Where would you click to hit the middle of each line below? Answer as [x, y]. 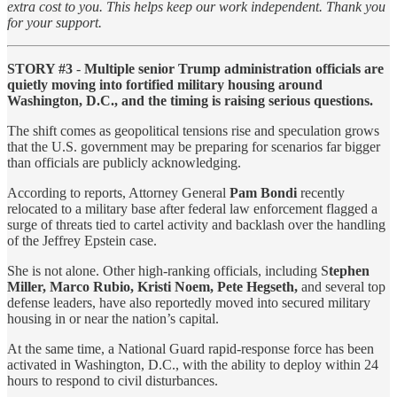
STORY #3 [40, 68]
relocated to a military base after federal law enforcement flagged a [192, 208]
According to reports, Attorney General [118, 192]
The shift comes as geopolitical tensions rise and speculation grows [193, 130]
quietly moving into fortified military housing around [165, 84]
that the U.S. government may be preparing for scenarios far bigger [194, 146]
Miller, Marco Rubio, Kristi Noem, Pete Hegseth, [152, 286]
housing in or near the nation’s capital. [113, 318]
